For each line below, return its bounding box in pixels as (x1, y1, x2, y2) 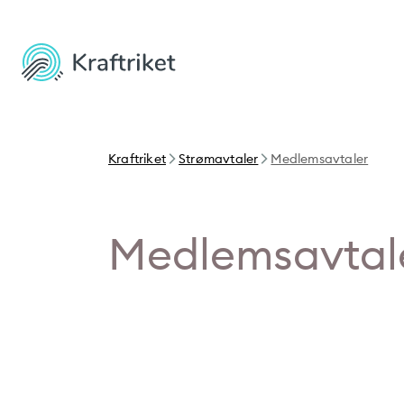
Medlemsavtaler (271, 151, 369, 167)
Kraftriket (108, 151, 166, 167)
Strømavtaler (179, 151, 259, 167)
